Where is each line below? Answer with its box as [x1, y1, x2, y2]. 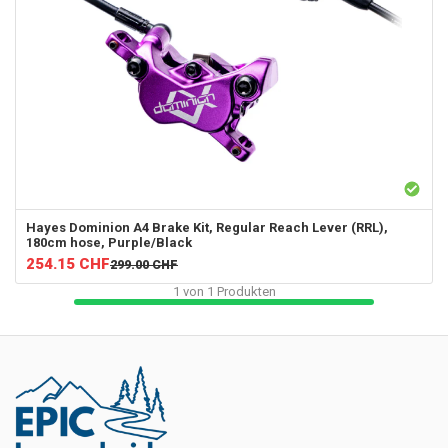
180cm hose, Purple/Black [26, 235, 192, 251]
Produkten [213, 284, 276, 300]
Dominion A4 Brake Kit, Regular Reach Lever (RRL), [69, 220, 388, 236]
